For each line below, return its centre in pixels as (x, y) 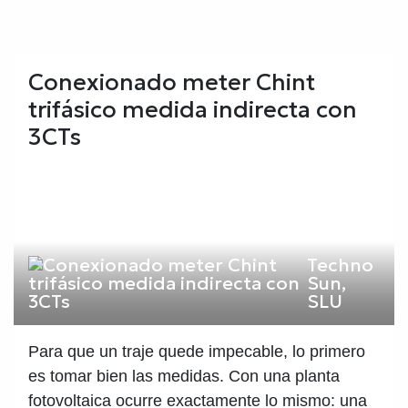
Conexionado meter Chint (172, 82)
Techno (340, 265)
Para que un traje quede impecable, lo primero (197, 352)
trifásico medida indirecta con (193, 110)
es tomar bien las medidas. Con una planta (184, 376)
